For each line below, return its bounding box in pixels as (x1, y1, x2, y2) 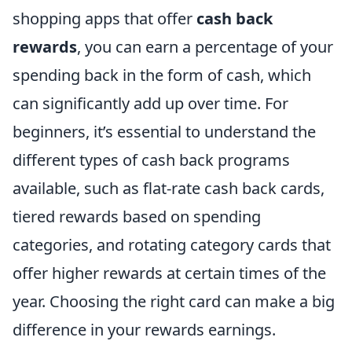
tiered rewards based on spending (13, 205, 261, 227)
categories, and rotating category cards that (13, 233, 331, 255)
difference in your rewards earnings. (13, 318, 276, 340)
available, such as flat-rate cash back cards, (13, 177, 324, 199)
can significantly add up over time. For (13, 92, 288, 114)
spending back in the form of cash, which (13, 64, 311, 86)
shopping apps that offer (13, 7, 196, 29)
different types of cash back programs (13, 148, 290, 170)
